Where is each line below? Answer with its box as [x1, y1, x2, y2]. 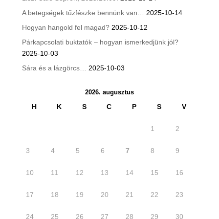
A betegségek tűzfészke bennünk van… [22, 8, 144, 17]
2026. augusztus [85, 88, 134, 96]
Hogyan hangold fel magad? [22, 23, 109, 31]
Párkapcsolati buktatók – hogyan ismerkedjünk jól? [22, 38, 178, 46]
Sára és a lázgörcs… [22, 64, 87, 72]
